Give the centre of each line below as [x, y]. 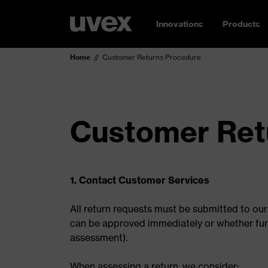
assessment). [99, 237]
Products [241, 24]
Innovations [180, 24]
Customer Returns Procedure [152, 57]
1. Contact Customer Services [140, 180]
